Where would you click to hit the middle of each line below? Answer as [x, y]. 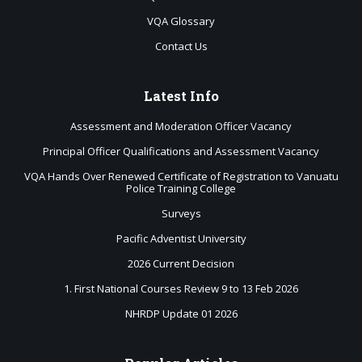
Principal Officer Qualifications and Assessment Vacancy [181, 151]
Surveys [181, 213]
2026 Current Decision [181, 263]
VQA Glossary [181, 21]
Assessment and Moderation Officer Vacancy [181, 126]
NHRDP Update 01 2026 [181, 314]
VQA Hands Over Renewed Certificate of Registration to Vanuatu [181, 176]
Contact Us [181, 46]
